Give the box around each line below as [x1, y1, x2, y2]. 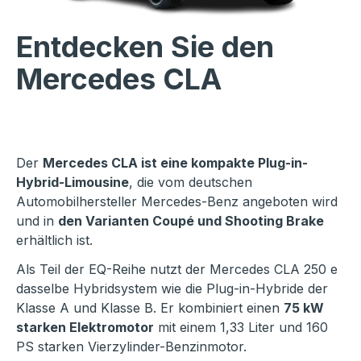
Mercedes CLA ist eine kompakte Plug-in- [43, 155, 308, 172]
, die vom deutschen [129, 174, 252, 191]
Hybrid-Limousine [16, 174, 129, 191]
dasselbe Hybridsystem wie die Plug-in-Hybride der [16, 280, 328, 297]
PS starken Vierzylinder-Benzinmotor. [16, 338, 247, 355]
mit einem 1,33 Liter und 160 [154, 319, 328, 336]
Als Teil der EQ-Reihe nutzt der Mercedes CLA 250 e [16, 261, 338, 278]
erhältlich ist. [16, 232, 93, 249]
